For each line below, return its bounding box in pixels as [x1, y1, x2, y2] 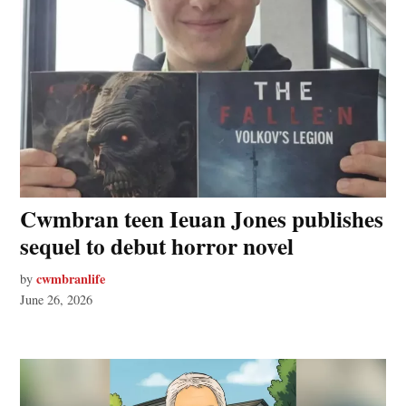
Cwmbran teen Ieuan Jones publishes [20, 202, 384, 237]
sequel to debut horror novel [20, 229, 295, 264]
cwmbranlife [36, 269, 106, 289]
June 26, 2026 [20, 291, 93, 309]
